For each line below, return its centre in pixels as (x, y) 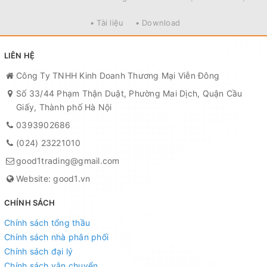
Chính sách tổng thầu (47, 222)
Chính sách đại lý (39, 251)
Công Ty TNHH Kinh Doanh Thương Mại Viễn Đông (118, 75)
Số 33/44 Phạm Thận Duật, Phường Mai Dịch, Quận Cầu (129, 93)
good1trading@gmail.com (68, 160)
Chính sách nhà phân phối (56, 237)
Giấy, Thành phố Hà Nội (64, 107)
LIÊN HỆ (19, 55)
